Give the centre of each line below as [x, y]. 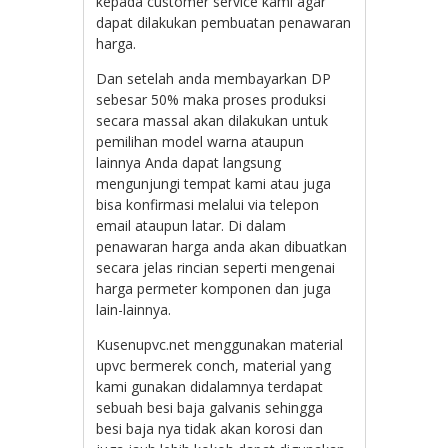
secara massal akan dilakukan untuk [212, 120]
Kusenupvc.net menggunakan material [220, 344]
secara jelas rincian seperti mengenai [216, 267]
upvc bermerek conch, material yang [214, 365]
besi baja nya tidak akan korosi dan [210, 428]
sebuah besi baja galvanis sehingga [210, 407]
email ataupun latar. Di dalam [191, 225]
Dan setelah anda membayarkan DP [214, 78]
